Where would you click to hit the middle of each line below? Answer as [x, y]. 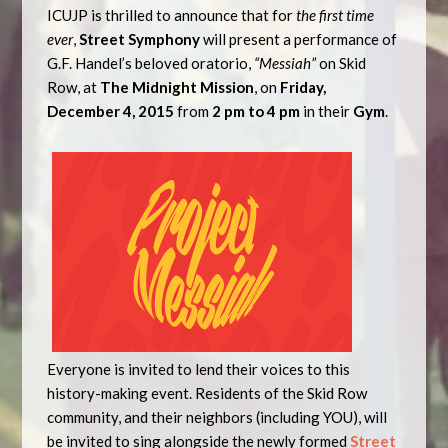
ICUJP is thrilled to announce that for [170, 15]
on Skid [343, 63]
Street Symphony [140, 39]
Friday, [303, 87]
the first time [335, 15]
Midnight [165, 87]
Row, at [72, 87]
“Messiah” [285, 63]
